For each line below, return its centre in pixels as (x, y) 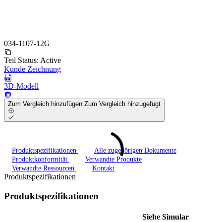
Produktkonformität (41, 160)
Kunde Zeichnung (32, 69)
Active (51, 60)
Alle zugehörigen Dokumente (135, 151)
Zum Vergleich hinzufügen (46, 104)
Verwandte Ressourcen (44, 168)
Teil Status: (22, 60)
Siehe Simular (165, 217)
